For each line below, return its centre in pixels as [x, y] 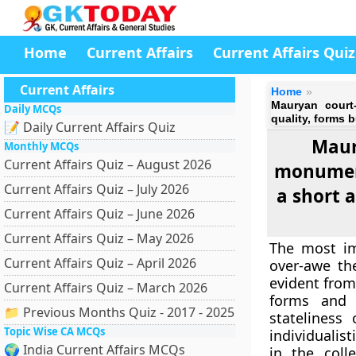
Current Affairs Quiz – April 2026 [100, 263]
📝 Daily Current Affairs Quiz [90, 127]
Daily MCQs [33, 109]
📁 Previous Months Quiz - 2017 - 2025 [119, 312]
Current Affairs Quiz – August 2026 [108, 164]
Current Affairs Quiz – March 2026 [106, 288]
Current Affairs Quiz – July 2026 [97, 189]
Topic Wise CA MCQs [54, 331]
